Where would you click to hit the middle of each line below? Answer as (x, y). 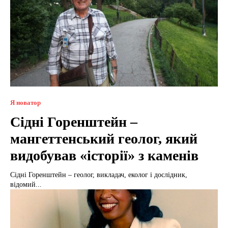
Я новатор (25, 103)
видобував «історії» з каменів (104, 156)
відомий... (26, 185)
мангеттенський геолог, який (104, 139)
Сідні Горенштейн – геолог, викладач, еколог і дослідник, (99, 175)
